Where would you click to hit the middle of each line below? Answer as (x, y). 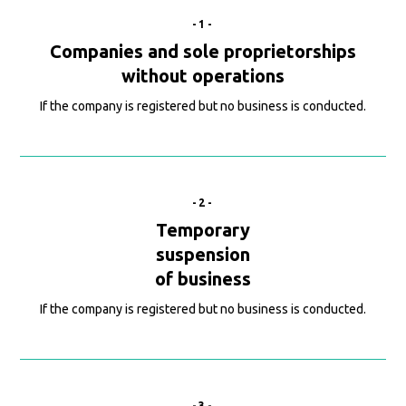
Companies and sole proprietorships (203, 52)
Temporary (203, 230)
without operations (203, 76)
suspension (203, 255)
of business (203, 279)
